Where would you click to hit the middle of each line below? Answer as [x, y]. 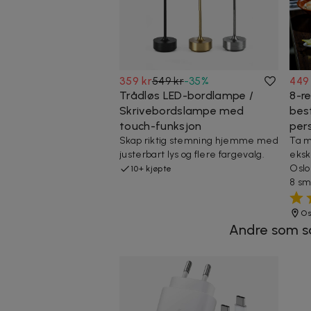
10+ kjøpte [151, 168]
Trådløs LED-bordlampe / [187, 95]
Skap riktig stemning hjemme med [199, 140]
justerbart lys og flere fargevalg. [192, 154]
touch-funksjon [161, 126]
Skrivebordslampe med [182, 110]
